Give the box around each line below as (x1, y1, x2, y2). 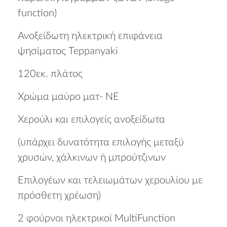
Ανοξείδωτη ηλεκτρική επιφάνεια (18, 31, 163, 41)
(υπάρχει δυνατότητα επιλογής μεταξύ (18, 137, 184, 147)
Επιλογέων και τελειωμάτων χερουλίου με (18, 175, 203, 185)
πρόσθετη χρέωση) (18, 191, 101, 201)
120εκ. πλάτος (18, 69, 83, 79)
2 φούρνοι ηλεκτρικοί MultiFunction (18, 213, 175, 223)
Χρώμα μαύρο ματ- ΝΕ (18, 92, 119, 102)
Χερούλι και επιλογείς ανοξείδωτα (18, 115, 165, 125)
